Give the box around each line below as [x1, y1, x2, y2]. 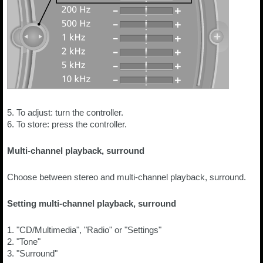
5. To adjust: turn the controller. [7, 107, 123, 117]
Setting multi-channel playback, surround [7, 198, 176, 208]
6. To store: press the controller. [7, 119, 127, 129]
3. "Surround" [7, 248, 58, 258]
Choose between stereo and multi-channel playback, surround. [7, 172, 246, 182]
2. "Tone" [7, 237, 41, 247]
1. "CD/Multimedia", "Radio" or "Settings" [7, 225, 161, 235]
